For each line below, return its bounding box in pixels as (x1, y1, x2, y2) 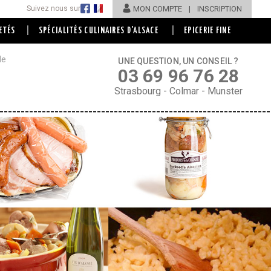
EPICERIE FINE (184, 27, 232, 35)
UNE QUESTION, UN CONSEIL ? (118, 56, 239, 66)
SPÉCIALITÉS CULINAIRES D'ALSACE (38, 27, 159, 35)
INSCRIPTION (197, 4, 242, 13)
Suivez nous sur (27, 4, 80, 13)
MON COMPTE (133, 4, 182, 13)
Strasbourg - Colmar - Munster (114, 85, 243, 97)
